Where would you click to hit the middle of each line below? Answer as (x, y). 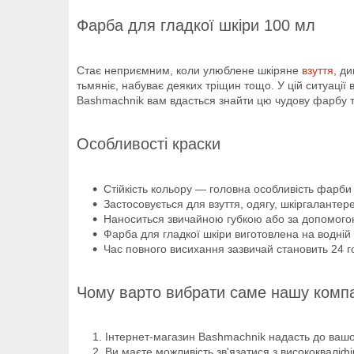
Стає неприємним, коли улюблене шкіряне (189, 70)
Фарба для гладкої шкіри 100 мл (196, 25)
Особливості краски (151, 143)
